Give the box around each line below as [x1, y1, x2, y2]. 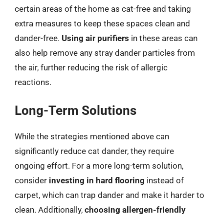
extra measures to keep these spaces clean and [15, 18, 190, 28]
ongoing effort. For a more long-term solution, [15, 161, 183, 171]
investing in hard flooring [49, 175, 145, 185]
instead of [145, 175, 184, 185]
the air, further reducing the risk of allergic [15, 62, 168, 72]
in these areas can [129, 33, 197, 43]
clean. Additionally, [15, 205, 85, 215]
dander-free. [15, 33, 62, 43]
